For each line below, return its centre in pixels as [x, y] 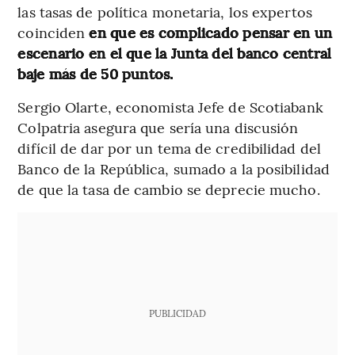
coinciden [53, 32]
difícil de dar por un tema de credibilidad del [169, 148]
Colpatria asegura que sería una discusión [158, 128]
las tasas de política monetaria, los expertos [165, 12]
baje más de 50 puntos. [95, 74]
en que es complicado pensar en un [211, 32]
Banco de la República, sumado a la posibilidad [174, 169]
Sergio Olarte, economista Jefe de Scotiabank [170, 107]
